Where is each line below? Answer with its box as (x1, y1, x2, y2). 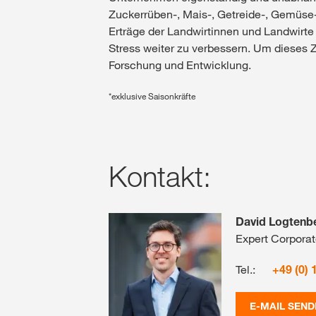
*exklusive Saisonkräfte (109, 90, 195, 102)
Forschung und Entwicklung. (109, 57, 251, 72)
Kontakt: (109, 157, 211, 194)
